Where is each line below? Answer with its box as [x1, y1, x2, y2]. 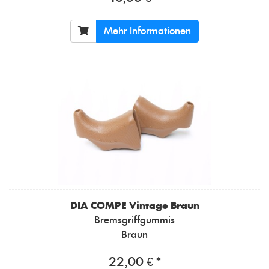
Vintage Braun [128, 201, 199, 211]
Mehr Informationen [104, 26, 191, 36]
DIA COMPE [70, 201, 127, 211]
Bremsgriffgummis [94, 215, 175, 225]
